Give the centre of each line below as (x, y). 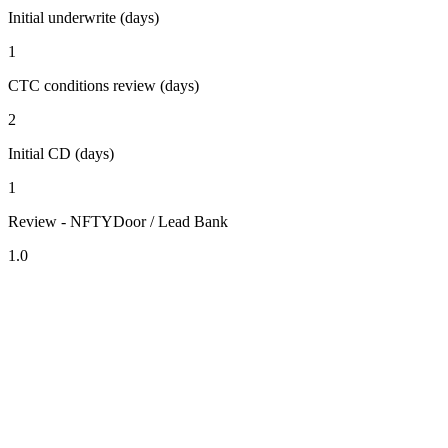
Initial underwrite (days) (83, 17)
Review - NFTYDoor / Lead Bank (118, 221)
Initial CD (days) (61, 153)
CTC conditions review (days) (103, 85)
